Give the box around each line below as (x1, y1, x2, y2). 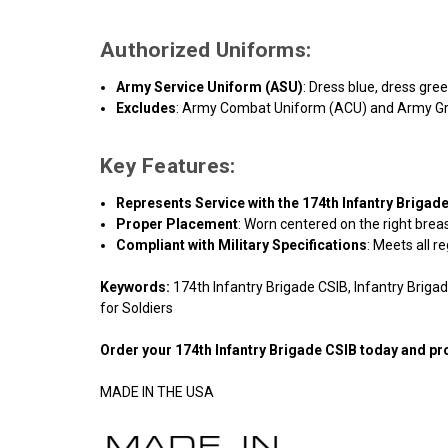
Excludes (116, 99, 177, 116)
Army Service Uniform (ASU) (116, 78, 304, 95)
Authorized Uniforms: (100, 37, 311, 62)
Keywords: (100, 278, 170, 295)
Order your (100, 341, 175, 358)
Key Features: (100, 153, 236, 178)
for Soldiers (100, 299, 173, 316)
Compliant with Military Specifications (116, 236, 368, 253)
